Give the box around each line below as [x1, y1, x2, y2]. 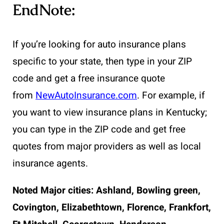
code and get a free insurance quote [12, 71, 165, 85]
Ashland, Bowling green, [96, 183, 200, 197]
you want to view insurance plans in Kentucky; [12, 105, 207, 119]
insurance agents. [12, 156, 90, 170]
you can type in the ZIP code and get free [12, 122, 185, 136]
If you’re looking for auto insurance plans [12, 37, 186, 51]
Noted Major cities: [12, 183, 93, 197]
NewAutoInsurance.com [35, 88, 137, 102]
